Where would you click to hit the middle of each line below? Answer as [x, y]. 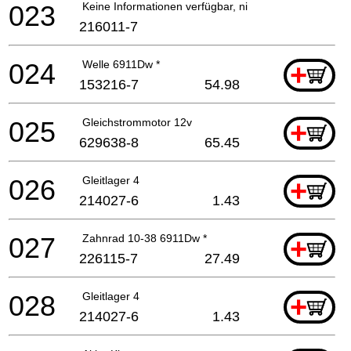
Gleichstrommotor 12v [137, 122]
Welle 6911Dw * [121, 64]
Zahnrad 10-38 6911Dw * [145, 238]
